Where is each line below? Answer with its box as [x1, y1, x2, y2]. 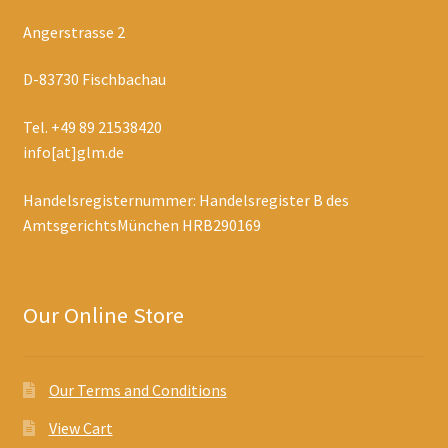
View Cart [48, 418, 113, 439]
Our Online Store [22, 300, 184, 329]
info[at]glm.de [22, 141, 124, 162]
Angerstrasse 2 [22, 21, 125, 42]
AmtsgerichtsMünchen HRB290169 [22, 214, 261, 235]
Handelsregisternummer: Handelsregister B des [22, 189, 349, 210]
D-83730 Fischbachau [22, 69, 166, 90]
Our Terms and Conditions [48, 380, 227, 401]
